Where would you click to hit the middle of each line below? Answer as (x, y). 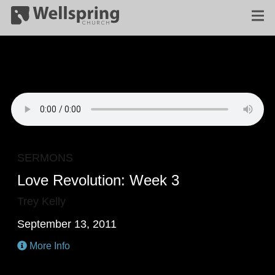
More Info (49, 246)
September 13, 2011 (67, 224)
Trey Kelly (42, 201)
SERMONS (45, 158)
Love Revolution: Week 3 (99, 180)
